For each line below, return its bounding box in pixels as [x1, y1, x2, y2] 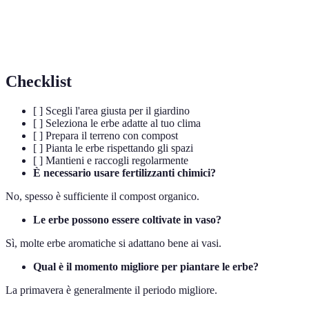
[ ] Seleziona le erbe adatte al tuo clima [33, 117, 201, 129]
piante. [82, 34, 108, 45]
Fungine [17, 26, 52, 37]
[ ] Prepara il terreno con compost [33, 129, 178, 141]
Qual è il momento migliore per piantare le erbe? [33, 260, 259, 272]
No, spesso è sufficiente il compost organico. [6, 190, 199, 202]
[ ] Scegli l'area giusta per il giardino [33, 104, 190, 117]
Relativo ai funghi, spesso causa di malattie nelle [82, 19, 271, 30]
